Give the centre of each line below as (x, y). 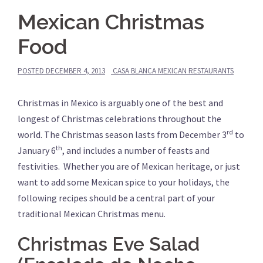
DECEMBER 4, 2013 (75, 71)
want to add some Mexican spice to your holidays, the (124, 182)
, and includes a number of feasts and (136, 151)
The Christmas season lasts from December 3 (135, 135)
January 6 (37, 151)
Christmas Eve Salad (109, 244)
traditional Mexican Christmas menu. (92, 214)
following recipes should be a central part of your (116, 198)
